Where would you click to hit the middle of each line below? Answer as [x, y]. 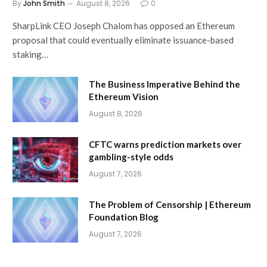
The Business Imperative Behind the [164, 84]
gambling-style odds [131, 157]
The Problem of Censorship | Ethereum [170, 205]
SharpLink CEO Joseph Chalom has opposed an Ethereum [124, 26]
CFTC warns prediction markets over [165, 145]
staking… [30, 55]
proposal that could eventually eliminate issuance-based [123, 40]
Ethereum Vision [124, 97]
